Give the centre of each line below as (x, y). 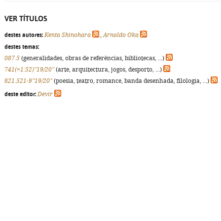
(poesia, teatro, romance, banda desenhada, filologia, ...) (131, 81)
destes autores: (24, 35)
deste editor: (20, 94)
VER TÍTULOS (26, 18)
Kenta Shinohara (68, 35)
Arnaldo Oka (121, 35)
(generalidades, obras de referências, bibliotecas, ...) (93, 58)
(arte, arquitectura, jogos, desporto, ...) (109, 70)
